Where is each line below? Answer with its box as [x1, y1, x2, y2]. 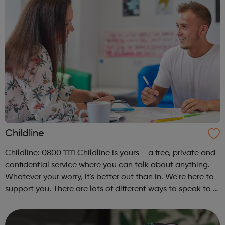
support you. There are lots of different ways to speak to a [5, 185, 218, 193]
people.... [5, 209, 39, 217]
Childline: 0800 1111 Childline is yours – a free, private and [5, 149, 215, 157]
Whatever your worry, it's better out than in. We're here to [5, 173, 214, 181]
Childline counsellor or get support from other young [5, 197, 198, 205]
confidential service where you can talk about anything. [5, 161, 210, 169]
